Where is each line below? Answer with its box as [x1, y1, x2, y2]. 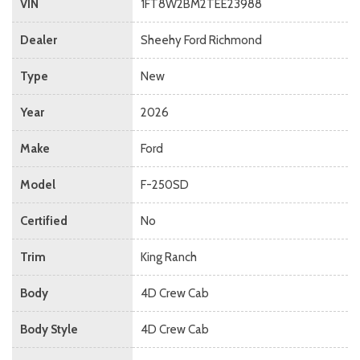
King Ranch [141, 249, 197, 264]
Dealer [20, 32, 57, 47]
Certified [20, 213, 67, 228]
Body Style [20, 321, 78, 337]
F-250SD [141, 177, 189, 192]
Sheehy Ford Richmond [141, 32, 262, 47]
